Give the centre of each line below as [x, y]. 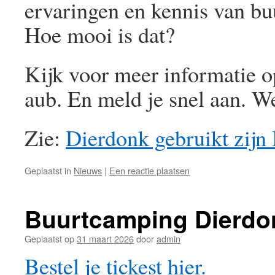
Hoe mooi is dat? [100, 34]
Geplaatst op [49, 238]
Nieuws [88, 170]
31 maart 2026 [105, 238]
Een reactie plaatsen [149, 170]
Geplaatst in [48, 170]
